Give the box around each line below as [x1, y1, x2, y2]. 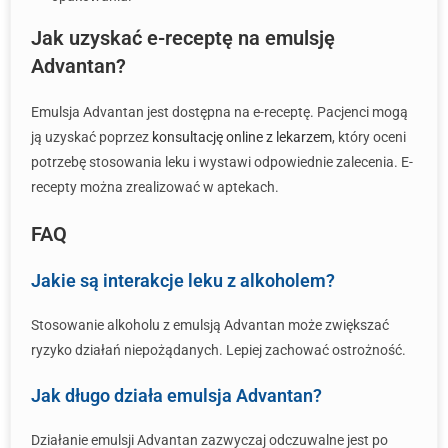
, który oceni [332, 129, 406, 145]
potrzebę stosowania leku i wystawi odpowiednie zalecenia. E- [31, 154, 413, 170]
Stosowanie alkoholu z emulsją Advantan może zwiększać [31, 317, 389, 333]
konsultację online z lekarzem [152, 129, 332, 145]
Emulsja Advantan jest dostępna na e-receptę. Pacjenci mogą [31, 104, 408, 120]
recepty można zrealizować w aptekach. [31, 179, 279, 195]
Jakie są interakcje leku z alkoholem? [31, 270, 335, 291]
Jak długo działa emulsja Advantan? [31, 385, 322, 406]
